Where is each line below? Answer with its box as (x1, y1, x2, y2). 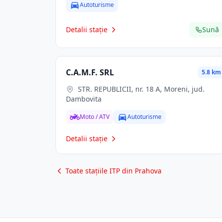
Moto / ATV (80, 112, 110, 121)
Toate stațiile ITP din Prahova (65, 166, 162, 175)
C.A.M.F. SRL (66, 67, 114, 78)
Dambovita (66, 94, 102, 104)
